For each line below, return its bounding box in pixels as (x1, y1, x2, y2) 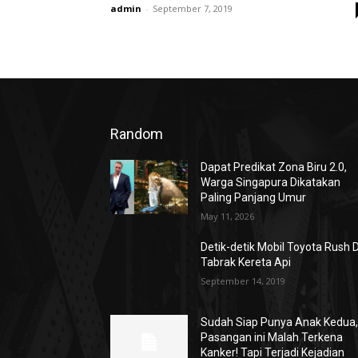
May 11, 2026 (201, 210, 255, 222)
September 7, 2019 (153, 2, 233, 14)
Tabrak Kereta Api (201, 256, 292, 268)
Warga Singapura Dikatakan (201, 176, 341, 189)
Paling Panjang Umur (201, 191, 307, 204)
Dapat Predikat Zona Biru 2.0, (201, 161, 348, 173)
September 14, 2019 (201, 275, 286, 287)
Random (110, 125, 163, 142)
